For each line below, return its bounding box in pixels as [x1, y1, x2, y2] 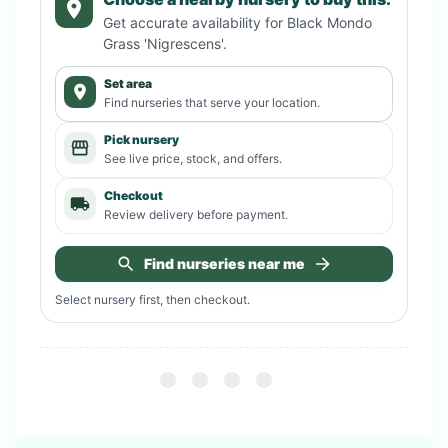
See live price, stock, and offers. [104, 150, 282, 166]
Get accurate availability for [102, 13, 287, 31]
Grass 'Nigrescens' [102, 34, 223, 52]
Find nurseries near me [143, 254, 305, 272]
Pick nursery [104, 131, 179, 147]
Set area [104, 75, 152, 91]
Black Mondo [286, 13, 372, 31]
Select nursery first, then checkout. [55, 291, 250, 307]
